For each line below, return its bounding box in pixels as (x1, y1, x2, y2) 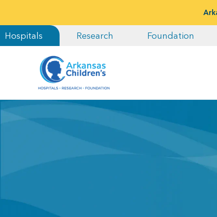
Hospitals (5, 30, 43, 41)
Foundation (147, 30, 194, 41)
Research (77, 30, 113, 41)
